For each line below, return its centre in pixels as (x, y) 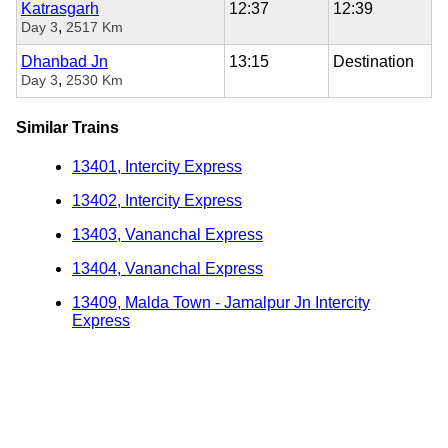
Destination (373, 61)
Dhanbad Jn (64, 61)
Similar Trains (67, 127)
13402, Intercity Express (157, 201)
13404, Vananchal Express (167, 269)
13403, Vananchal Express (167, 235)
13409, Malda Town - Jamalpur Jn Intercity (221, 303)
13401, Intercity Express (157, 167)
